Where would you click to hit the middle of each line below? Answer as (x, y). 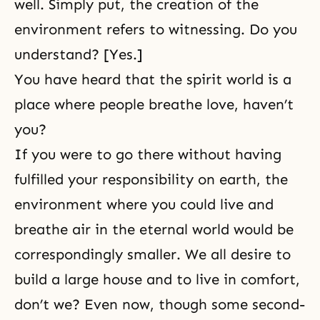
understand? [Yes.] (79, 55)
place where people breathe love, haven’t (154, 105)
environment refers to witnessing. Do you (156, 30)
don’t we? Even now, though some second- (160, 305)
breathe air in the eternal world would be (154, 230)
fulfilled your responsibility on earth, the (151, 180)
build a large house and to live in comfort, (157, 280)
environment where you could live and (144, 205)
